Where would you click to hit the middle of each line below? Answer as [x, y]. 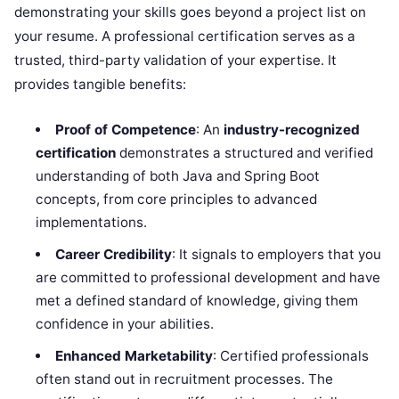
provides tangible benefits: [100, 84]
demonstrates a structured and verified [245, 152]
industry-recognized [291, 129]
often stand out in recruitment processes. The [185, 379]
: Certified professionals [290, 355]
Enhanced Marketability [134, 355]
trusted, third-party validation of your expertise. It [175, 60]
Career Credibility [113, 254]
